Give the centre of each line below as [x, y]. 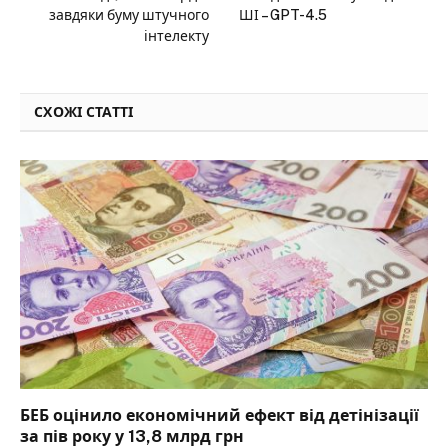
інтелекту [176, 35]
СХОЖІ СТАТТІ [84, 111]
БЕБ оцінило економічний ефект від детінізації [219, 416]
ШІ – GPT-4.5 [283, 14]
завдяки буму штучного [129, 14]
